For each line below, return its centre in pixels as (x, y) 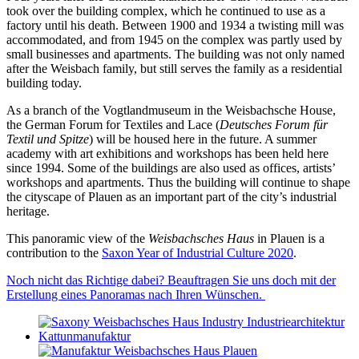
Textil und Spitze (48, 139)
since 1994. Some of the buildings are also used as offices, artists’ (171, 168)
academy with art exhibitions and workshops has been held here (167, 154)
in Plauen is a (289, 239)
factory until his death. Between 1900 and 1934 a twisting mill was (175, 26)
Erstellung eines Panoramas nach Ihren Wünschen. (136, 295)
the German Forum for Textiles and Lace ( (113, 125)
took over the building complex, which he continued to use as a (166, 11)
